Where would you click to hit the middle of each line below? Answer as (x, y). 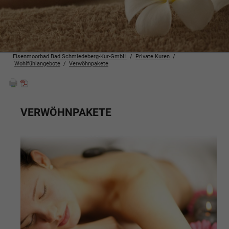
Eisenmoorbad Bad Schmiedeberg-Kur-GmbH (70, 56)
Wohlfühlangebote (37, 64)
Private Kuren (152, 56)
